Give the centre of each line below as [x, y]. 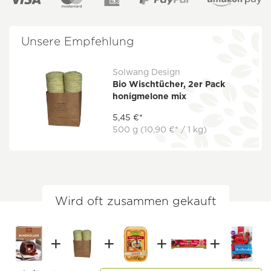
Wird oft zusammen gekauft [135, 201]
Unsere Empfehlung [78, 42]
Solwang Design [147, 72]
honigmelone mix [150, 96]
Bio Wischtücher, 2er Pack [169, 84]
